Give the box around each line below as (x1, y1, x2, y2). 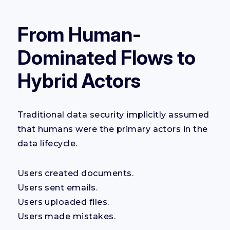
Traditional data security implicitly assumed (17, 109, 209, 120)
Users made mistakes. (17, 211, 116, 221)
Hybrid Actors (17, 68, 141, 92)
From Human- (17, 22, 141, 46)
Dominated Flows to (17, 45, 196, 69)
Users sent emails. (17, 182, 98, 193)
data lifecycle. (17, 138, 78, 148)
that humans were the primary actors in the (17, 124, 208, 134)
